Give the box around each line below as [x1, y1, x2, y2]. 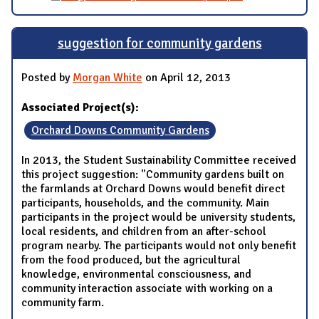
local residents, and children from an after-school [21, 224, 266, 239]
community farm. [21, 295, 104, 310]
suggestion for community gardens [57, 35, 262, 53]
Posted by [21, 70, 73, 85]
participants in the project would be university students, [21, 209, 296, 224]
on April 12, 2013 [142, 70, 231, 85]
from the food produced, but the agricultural [21, 252, 241, 267]
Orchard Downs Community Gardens [31, 122, 209, 137]
